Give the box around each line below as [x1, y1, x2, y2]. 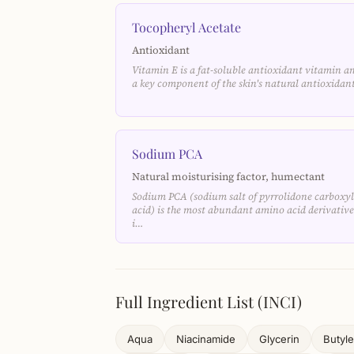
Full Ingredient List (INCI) [115, 291, 302, 312]
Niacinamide [176, 333, 235, 345]
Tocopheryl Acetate [132, 19, 241, 36]
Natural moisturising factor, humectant [132, 169, 325, 183]
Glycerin [259, 333, 299, 345]
